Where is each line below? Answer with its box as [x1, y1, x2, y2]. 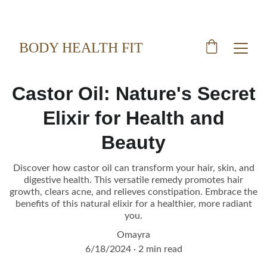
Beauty [101, 132, 166, 153]
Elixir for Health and [42, 107, 225, 129]
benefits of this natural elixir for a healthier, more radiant [15, 199, 252, 209]
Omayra [117, 230, 150, 240]
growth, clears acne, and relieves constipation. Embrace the [10, 187, 257, 197]
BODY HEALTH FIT [19, 40, 143, 55]
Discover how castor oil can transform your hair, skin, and [13, 163, 254, 173]
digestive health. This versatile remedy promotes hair [24, 175, 243, 185]
